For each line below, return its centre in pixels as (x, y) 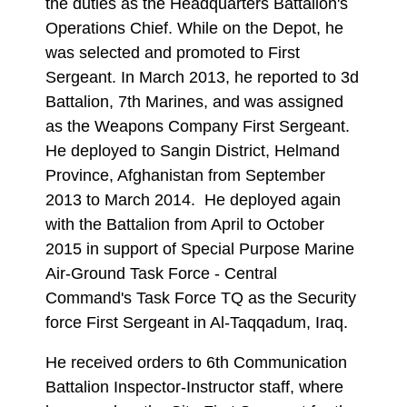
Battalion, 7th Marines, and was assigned (194, 101)
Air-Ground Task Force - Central (161, 273)
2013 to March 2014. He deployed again (193, 199)
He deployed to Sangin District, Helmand (193, 150)
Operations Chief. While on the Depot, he (194, 28)
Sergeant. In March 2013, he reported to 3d (202, 77)
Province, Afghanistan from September (185, 175)
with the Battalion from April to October (185, 224)
